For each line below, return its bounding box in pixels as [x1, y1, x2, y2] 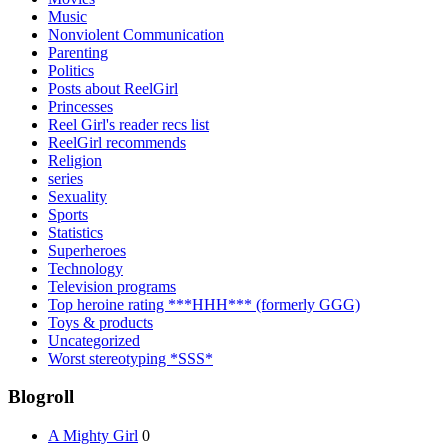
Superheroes [48, 241, 126, 259]
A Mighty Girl [48, 427, 138, 445]
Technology [48, 259, 123, 277]
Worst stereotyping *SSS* [48, 349, 213, 367]
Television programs [48, 277, 176, 295]
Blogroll [8, 386, 74, 408]
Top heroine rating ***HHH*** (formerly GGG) [48, 295, 360, 313]
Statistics [48, 223, 103, 241]
